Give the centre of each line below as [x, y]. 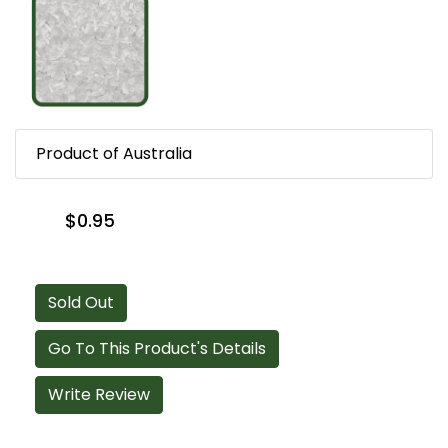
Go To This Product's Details [157, 349]
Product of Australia [114, 154]
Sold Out [81, 303]
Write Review [99, 395]
